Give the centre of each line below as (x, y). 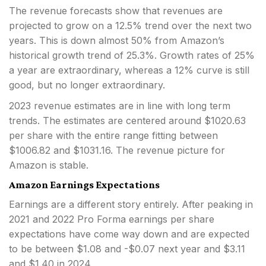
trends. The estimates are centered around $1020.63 (127, 121)
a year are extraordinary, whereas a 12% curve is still (129, 70)
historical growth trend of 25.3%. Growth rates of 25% (132, 56)
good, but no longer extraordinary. (87, 85)
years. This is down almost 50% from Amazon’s (117, 41)
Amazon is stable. (49, 165)
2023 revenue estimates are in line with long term (120, 106)
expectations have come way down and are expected (129, 234)
